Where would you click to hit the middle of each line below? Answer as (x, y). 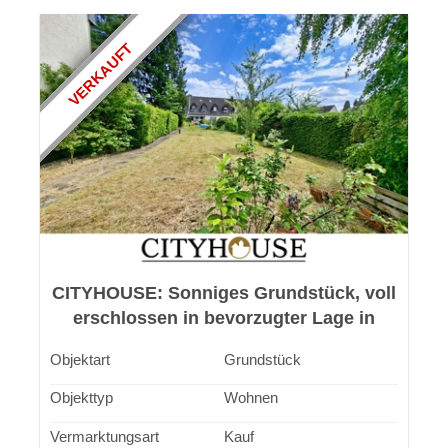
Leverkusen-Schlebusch (224, 343)
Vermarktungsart (104, 436)
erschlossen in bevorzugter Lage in (224, 318)
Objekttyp (81, 398)
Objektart (80, 359)
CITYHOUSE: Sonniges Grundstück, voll (224, 293)
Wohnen (251, 398)
